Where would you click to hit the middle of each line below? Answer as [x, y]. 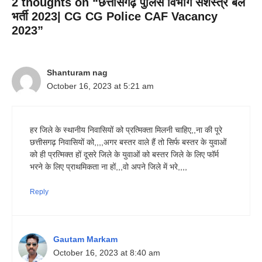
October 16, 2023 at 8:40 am [107, 253]
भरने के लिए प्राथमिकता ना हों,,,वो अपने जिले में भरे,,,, [108, 167]
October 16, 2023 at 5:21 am [100, 86]
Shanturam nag [77, 73]
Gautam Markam [85, 239]
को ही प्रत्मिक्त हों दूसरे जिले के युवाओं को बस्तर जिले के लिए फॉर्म [124, 155]
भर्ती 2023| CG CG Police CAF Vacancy [115, 17]
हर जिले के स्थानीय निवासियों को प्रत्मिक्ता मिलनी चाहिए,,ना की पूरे [126, 130]
